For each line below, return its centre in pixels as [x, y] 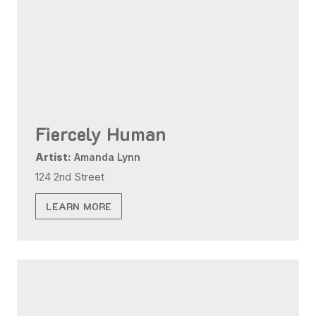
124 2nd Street [70, 177]
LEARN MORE [79, 206]
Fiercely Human [101, 134]
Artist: [54, 157]
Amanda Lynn [106, 157]
